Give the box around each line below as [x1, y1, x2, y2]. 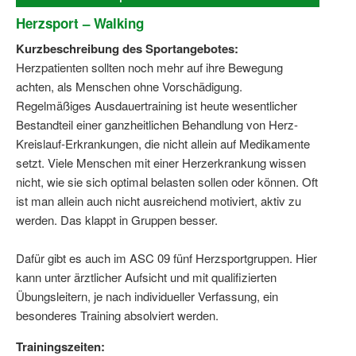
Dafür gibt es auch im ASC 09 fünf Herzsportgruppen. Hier [16, 250, 317, 267]
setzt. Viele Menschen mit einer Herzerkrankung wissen [16, 154, 306, 172]
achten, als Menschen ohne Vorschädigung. [16, 78, 242, 95]
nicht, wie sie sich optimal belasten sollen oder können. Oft [16, 173, 318, 191]
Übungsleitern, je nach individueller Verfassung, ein [16, 288, 278, 305]
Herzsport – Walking [16, 14, 144, 33]
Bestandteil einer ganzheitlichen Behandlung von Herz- [16, 116, 298, 133]
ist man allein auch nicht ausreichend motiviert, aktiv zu [16, 192, 301, 210]
